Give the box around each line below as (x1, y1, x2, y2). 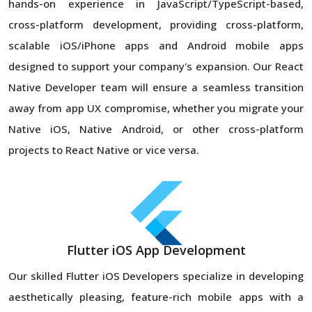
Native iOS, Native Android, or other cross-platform (8, 121, 304, 136)
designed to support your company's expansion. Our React (8, 58, 304, 73)
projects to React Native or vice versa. (8, 142, 199, 157)
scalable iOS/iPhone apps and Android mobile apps (8, 38, 304, 52)
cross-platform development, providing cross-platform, (8, 17, 304, 31)
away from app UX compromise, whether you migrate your (8, 100, 304, 115)
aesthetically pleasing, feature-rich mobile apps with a (8, 289, 304, 304)
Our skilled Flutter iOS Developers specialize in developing (8, 268, 304, 283)
